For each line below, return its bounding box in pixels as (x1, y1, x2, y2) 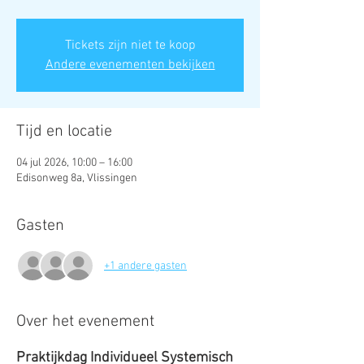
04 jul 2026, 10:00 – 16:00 (16, 156, 132, 170)
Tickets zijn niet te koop (64, 37, 196, 54)
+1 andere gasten (104, 258, 187, 273)
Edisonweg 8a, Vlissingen (16, 171, 137, 185)
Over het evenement (16, 312, 154, 331)
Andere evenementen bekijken (45, 57, 215, 73)
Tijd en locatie (16, 122, 112, 141)
